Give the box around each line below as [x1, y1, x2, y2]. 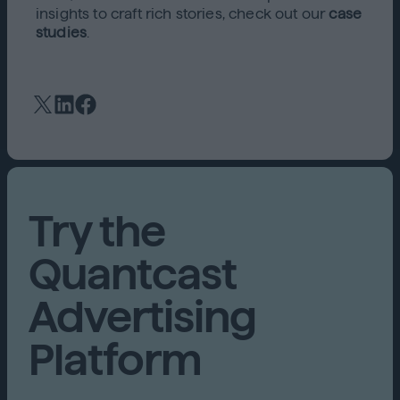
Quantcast [29, 251, 237, 297]
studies [36, 25, 87, 40]
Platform [29, 337, 203, 383]
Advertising [29, 294, 257, 340]
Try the [29, 208, 166, 254]
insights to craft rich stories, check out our [36, 6, 329, 21]
